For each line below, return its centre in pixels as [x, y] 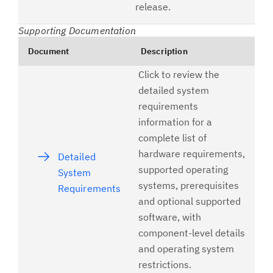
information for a [175, 122]
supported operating [183, 169]
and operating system [186, 249]
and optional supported [190, 201]
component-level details [192, 233]
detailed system [174, 90]
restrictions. [165, 264]
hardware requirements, [192, 154]
